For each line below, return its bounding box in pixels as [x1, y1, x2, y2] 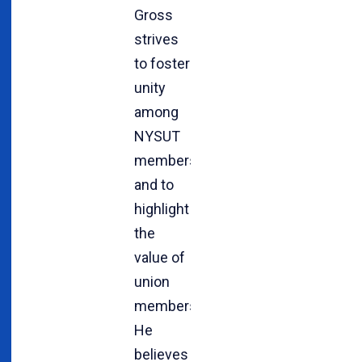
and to [134, 175, 174, 193]
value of [134, 248, 185, 266]
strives [134, 30, 179, 48]
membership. [134, 297, 220, 314]
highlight [134, 200, 189, 217]
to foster [134, 54, 190, 72]
